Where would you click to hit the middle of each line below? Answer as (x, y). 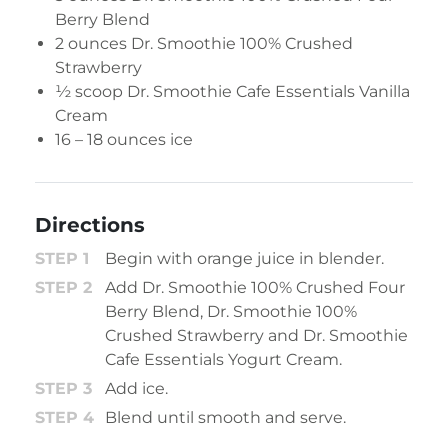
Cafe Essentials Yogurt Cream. (223, 360)
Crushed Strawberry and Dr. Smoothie (256, 336)
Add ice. (136, 389)
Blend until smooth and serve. (225, 418)
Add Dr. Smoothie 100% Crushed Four (255, 288)
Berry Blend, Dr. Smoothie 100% (231, 312)
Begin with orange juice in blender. (244, 259)
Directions (90, 225)
